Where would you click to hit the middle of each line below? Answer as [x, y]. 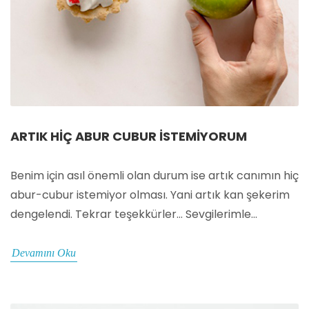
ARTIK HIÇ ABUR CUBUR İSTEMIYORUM [129, 136]
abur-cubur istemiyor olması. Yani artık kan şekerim [150, 195]
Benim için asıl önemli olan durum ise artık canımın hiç [154, 175]
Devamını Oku [44, 252]
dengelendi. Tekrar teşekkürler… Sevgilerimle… [134, 214]
